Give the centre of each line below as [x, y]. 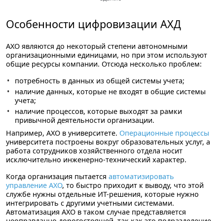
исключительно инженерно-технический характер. [96, 159]
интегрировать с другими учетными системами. [90, 203]
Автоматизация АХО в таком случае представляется [96, 212]
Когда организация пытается [57, 176]
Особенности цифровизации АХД [93, 24]
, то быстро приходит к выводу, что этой [133, 185]
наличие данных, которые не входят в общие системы [110, 91]
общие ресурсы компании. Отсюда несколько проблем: [104, 64]
